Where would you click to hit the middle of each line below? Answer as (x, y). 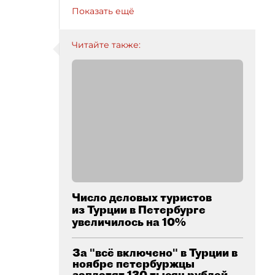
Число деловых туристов (142, 197)
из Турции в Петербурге (139, 210)
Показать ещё (103, 11)
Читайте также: (106, 45)
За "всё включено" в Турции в (155, 253)
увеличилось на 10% (129, 222)
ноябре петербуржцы (134, 264)
